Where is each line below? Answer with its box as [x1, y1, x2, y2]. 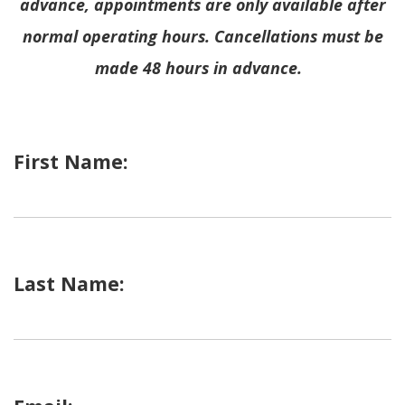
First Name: [14, 148, 127, 175]
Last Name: [14, 270, 124, 297]
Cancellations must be [213, 25, 383, 48]
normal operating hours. [22, 25, 214, 48]
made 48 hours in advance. [94, 57, 302, 80]
